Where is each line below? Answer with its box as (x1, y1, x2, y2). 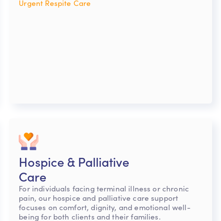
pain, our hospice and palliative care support (19, 192, 179, 203)
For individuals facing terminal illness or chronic (19, 183, 189, 194)
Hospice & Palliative (19, 152, 130, 171)
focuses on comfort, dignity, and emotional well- (19, 202, 190, 213)
